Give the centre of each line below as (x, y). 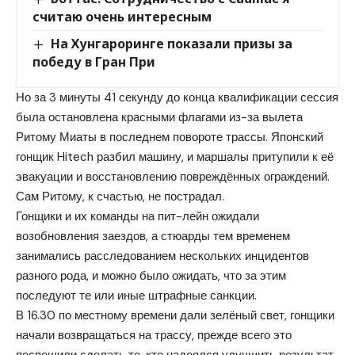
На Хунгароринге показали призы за (172, 43)
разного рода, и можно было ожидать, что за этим (151, 276)
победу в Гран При (94, 62)
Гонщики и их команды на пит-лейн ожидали (137, 217)
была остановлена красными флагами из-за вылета (159, 118)
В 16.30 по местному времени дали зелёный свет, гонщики (175, 316)
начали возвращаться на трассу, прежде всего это (154, 336)
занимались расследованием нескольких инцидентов (162, 256)
